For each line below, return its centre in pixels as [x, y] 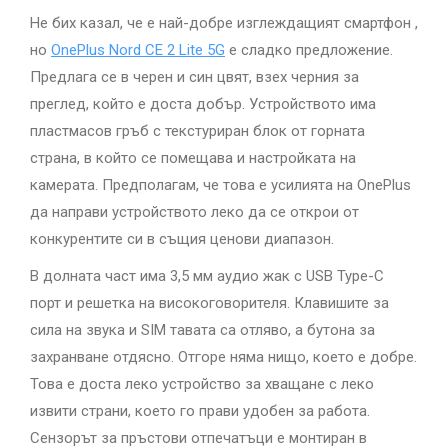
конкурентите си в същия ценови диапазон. [182, 239]
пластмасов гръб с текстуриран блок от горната [197, 131]
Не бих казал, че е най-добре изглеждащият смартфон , [224, 23]
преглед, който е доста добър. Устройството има [203, 104]
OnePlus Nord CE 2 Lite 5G [138, 50]
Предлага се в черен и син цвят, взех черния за [194, 77]
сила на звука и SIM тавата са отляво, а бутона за [202, 330]
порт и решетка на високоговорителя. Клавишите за [209, 303]
